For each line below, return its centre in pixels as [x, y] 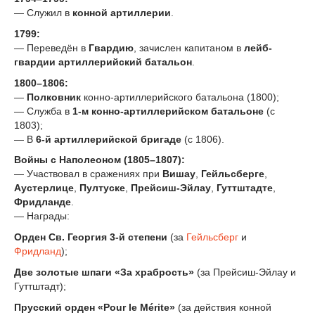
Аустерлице [44, 188]
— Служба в [43, 111]
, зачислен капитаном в [189, 47]
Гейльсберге [233, 174]
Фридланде [43, 202]
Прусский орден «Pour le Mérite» [95, 307]
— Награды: [42, 216]
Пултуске [102, 188]
